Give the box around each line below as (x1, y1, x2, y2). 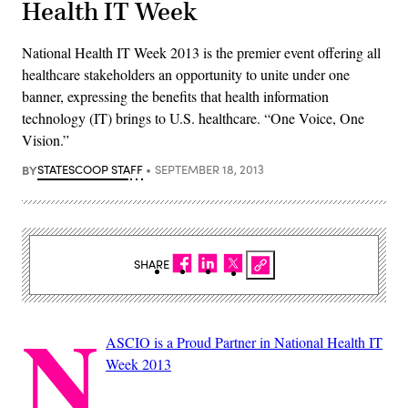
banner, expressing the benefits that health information (22, 86, 329, 106)
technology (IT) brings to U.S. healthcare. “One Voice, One (22, 107, 364, 127)
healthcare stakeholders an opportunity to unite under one (22, 64, 350, 84)
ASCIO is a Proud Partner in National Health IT (106, 331, 382, 352)
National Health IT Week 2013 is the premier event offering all (22, 42, 381, 62)
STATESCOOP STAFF (37, 160, 143, 178)
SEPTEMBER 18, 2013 (154, 160, 264, 178)
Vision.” (22, 129, 69, 149)
